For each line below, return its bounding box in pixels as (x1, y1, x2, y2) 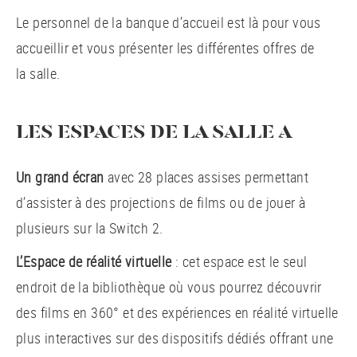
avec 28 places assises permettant (104, 167, 309, 186)
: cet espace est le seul (171, 252, 308, 271)
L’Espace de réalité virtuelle (16, 252, 172, 271)
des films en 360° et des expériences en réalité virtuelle (16, 303, 339, 322)
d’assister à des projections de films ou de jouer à (16, 193, 306, 212)
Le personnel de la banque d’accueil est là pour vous (16, 13, 321, 32)
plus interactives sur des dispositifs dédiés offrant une (16, 328, 334, 347)
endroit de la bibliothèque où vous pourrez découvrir (16, 277, 322, 296)
